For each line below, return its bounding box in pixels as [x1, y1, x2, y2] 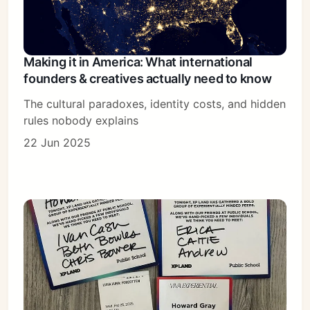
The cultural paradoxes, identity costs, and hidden [24, 97, 286, 111]
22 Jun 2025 [24, 136, 91, 150]
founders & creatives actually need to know [24, 71, 272, 86]
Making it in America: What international [24, 55, 253, 70]
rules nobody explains [24, 113, 139, 128]
